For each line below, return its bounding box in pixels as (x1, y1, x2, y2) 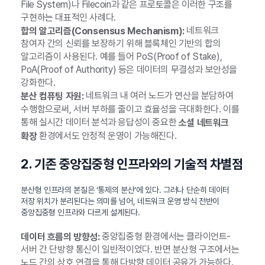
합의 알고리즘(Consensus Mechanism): (21, 25, 185, 37)
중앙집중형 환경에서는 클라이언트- (99, 230, 231, 242)
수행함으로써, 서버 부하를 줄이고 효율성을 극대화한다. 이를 (21, 104, 240, 115)
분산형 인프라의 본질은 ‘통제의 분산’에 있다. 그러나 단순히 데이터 (21, 185, 230, 195)
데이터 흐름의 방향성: (21, 231, 100, 243)
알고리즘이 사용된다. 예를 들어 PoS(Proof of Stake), (21, 51, 222, 63)
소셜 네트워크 (178, 117, 229, 128)
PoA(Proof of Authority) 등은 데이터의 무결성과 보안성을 (21, 64, 237, 76)
